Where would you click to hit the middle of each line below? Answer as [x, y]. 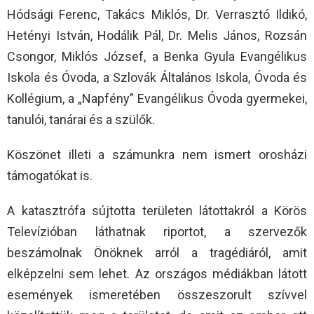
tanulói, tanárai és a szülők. [81, 120]
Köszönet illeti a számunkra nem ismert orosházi [157, 155]
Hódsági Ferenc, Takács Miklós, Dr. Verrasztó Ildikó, [157, 15]
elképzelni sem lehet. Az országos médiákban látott [157, 274]
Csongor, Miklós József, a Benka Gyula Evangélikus [157, 57]
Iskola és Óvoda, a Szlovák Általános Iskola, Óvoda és [157, 78]
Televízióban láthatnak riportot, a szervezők [157, 232]
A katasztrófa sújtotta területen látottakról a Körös [157, 211]
